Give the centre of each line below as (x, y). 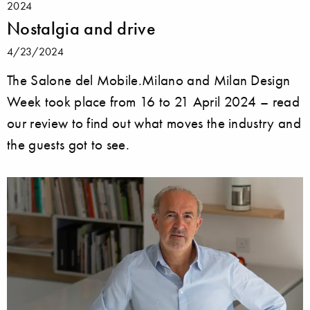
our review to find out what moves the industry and (154, 123)
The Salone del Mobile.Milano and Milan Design (149, 80)
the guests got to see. (69, 145)
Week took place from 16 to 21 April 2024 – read (154, 102)
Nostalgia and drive (82, 29)
